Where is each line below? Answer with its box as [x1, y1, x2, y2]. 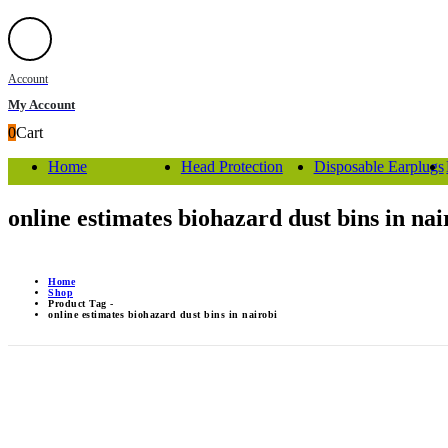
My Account [8, 96, 75, 112]
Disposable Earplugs [313, 157, 444, 175]
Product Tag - [48, 298, 117, 310]
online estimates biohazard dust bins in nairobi [48, 309, 278, 321]
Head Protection [180, 157, 283, 175]
